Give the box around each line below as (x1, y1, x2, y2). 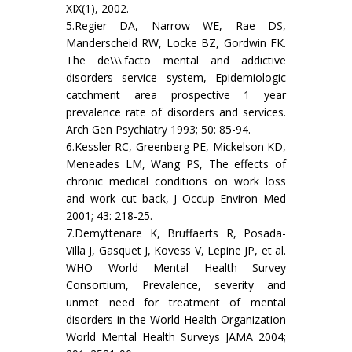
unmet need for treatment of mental (66, 295, 286, 310)
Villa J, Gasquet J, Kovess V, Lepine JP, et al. (66, 243, 286, 258)
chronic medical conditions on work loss (66, 174, 286, 189)
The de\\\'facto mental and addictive (66, 53, 286, 68)
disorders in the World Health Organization (66, 312, 286, 328)
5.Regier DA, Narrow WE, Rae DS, (66, 18, 286, 34)
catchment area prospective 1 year (66, 87, 286, 103)
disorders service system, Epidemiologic (66, 70, 286, 86)
